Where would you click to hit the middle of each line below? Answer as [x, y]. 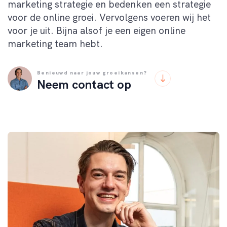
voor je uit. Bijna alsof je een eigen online [97, 30]
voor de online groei [51, 17]
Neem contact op [84, 84]
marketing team [42, 44]
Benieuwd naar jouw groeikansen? [92, 72]
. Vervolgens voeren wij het [152, 17]
